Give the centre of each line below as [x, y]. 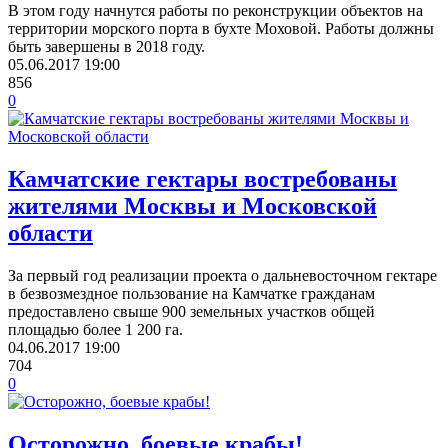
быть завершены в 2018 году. [106, 46]
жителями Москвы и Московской [192, 205]
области [50, 232]
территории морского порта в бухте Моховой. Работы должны [221, 28]
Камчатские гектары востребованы [202, 178]
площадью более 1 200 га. [95, 329]
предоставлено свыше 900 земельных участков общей [191, 311]
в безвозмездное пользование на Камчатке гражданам [191, 293]
